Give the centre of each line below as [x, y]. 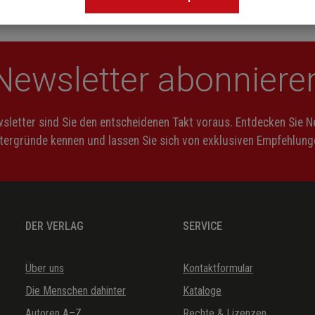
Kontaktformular [218, 268]
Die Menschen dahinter [76, 290]
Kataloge [202, 290]
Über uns [45, 268]
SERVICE [202, 226]
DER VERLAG [54, 226]
